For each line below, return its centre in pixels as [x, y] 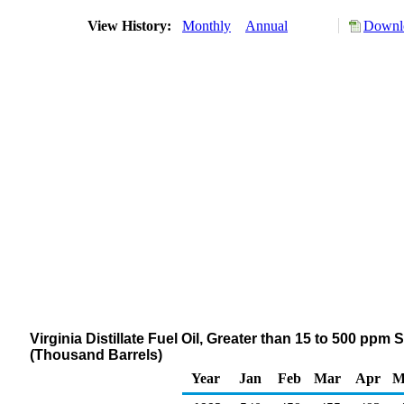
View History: [131, 26]
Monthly [207, 26]
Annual [266, 26]
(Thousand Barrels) [96, 355]
